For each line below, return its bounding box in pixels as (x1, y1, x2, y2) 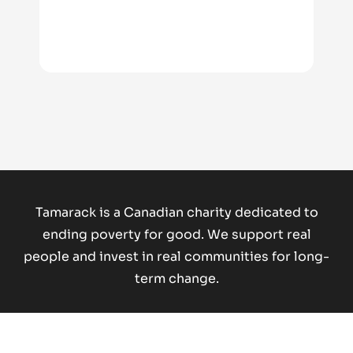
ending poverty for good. (42, 225, 207, 243)
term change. (134, 269, 219, 287)
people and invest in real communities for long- (24, 247, 329, 265)
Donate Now (147, 327, 206, 340)
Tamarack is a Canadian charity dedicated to (35, 203, 318, 221)
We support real (206, 225, 311, 243)
